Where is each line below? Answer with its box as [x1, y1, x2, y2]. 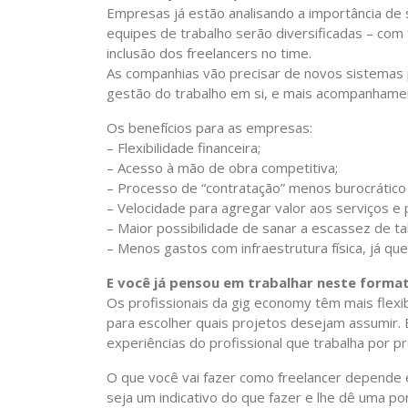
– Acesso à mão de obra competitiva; [107, 158, 338, 177]
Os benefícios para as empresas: [107, 118, 312, 137]
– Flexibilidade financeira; [107, 138, 260, 157]
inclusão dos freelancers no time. [107, 44, 311, 62]
